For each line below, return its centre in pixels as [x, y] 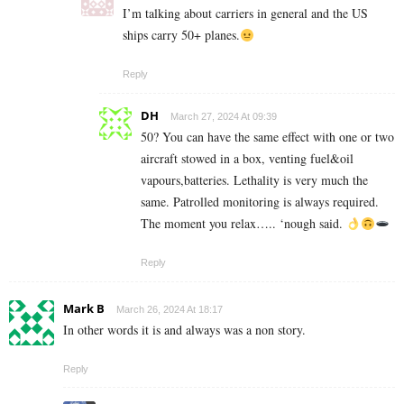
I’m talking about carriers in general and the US [245, 14]
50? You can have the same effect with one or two [267, 137]
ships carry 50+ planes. [181, 35]
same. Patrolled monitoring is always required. [260, 202]
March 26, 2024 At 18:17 [170, 310]
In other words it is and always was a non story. [184, 330]
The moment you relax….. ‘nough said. [243, 224]
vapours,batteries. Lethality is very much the [254, 180]
